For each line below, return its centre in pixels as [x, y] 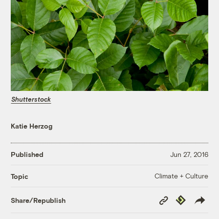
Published [27, 154]
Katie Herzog [32, 126]
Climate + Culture [181, 176]
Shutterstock [31, 99]
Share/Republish [38, 200]
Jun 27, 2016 [189, 154]
